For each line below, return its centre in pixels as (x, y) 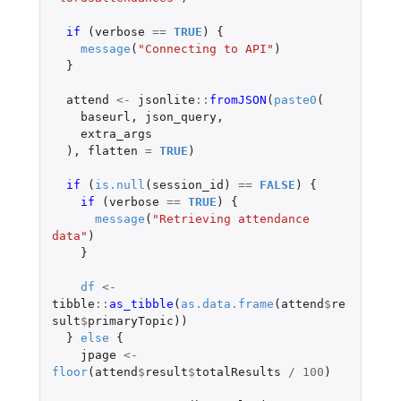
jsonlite (166, 99)
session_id (188, 184)
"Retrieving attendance (230, 218)
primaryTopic (130, 320)
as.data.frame (227, 303)
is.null (119, 184)
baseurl (105, 116)
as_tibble (141, 303)
